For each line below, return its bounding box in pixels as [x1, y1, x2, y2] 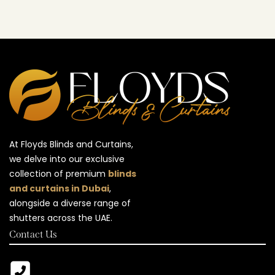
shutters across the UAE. [9, 212, 112, 224]
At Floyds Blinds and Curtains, [9, 138, 133, 150]
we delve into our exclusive [9, 153, 125, 165]
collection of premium [9, 168, 108, 180]
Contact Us [9, 228, 57, 240]
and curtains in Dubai [9, 182, 109, 195]
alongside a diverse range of [9, 197, 131, 209]
